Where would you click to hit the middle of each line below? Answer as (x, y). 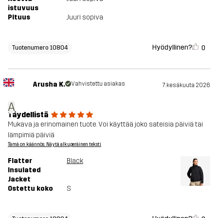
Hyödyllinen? (172, 47)
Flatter (20, 161)
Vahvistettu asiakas (98, 84)
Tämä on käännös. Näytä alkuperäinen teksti (54, 145)
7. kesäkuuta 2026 (186, 85)
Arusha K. (49, 85)
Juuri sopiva (85, 18)
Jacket (19, 180)
